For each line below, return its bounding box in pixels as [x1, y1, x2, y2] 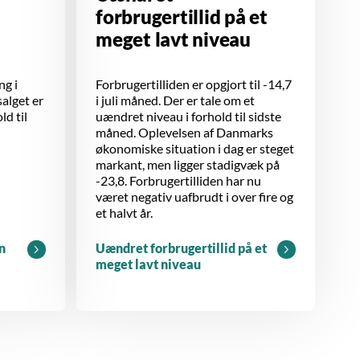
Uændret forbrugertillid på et [96, 239, 267, 256]
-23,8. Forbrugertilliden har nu [96, 172, 261, 188]
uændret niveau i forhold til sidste [96, 108, 281, 124]
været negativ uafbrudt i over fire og [96, 188, 293, 204]
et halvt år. [96, 204, 153, 220]
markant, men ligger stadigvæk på [96, 156, 280, 172]
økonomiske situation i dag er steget [96, 140, 294, 156]
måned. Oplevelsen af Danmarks [96, 124, 273, 140]
